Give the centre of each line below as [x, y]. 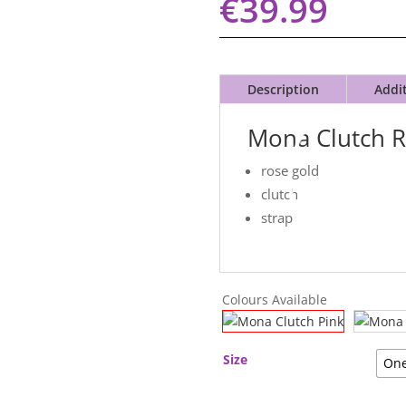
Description [284, 89]
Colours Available [275, 299]
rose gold [290, 170]
